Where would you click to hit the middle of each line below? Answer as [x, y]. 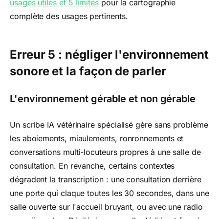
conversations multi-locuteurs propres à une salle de [105, 152]
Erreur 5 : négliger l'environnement [109, 55]
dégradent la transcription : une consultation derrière [106, 179]
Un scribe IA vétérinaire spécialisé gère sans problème [109, 125]
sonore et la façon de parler [88, 71]
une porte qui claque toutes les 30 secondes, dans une [109, 193]
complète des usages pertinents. [69, 16]
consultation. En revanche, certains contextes [92, 166]
